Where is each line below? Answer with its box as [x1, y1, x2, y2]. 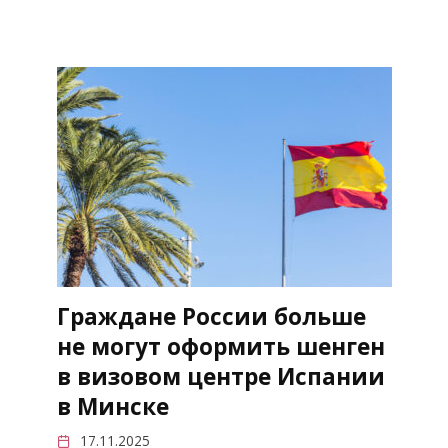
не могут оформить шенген [56, 331, 385, 363]
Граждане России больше [56, 301, 366, 333]
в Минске [56, 391, 169, 423]
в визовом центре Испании [56, 361, 385, 393]
